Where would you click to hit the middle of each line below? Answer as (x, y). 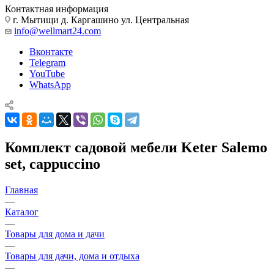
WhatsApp (50, 84)
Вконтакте (51, 51)
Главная (21, 190)
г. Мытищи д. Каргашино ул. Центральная (100, 20)
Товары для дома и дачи (55, 234)
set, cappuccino (53, 164)
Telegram (47, 62)
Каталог (22, 212)
